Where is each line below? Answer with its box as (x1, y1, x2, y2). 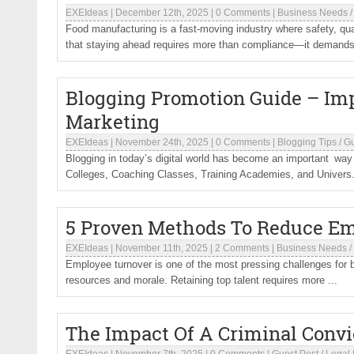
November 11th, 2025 (115, 243, 208, 254)
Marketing (66, 109, 160, 134)
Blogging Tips (277, 137, 337, 148)
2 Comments (215, 243, 269, 254)
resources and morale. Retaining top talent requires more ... (66, 274, 337, 286)
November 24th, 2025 (115, 137, 209, 148)
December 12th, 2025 (115, 7, 209, 18)
